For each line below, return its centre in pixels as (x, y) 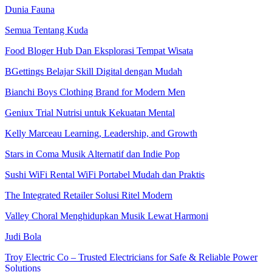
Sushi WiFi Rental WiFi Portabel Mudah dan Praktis (105, 175)
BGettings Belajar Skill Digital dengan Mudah (93, 72)
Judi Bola (23, 237)
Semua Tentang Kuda (46, 30)
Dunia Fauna (30, 10)
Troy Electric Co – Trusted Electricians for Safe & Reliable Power (131, 257)
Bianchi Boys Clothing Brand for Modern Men (95, 92)
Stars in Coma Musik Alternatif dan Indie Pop (92, 154)
